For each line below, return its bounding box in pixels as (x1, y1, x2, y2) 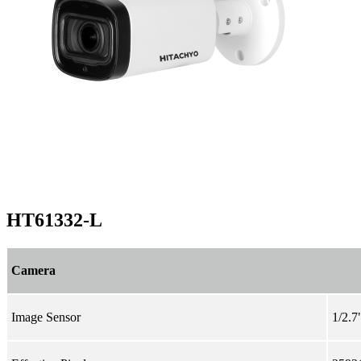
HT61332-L (6, 209, 102, 230)
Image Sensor (11, 309, 81, 324)
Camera (11, 263, 56, 277)
